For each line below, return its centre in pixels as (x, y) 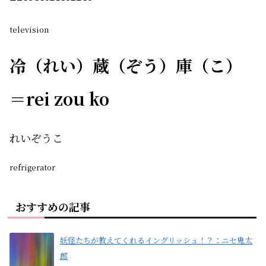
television (29, 29)
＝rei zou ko (59, 99)
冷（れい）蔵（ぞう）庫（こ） (126, 66)
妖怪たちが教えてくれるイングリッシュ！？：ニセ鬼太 (156, 240)
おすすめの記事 (53, 207)
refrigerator (32, 167)
